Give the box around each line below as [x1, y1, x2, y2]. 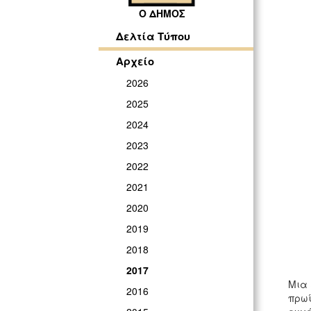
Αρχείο [116, 53, 154, 69]
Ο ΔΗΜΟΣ [138, 6, 185, 21]
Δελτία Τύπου [116, 28, 190, 44]
